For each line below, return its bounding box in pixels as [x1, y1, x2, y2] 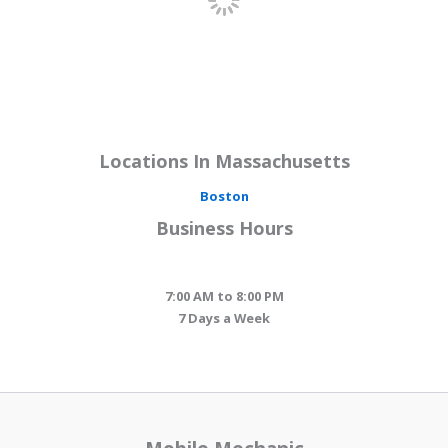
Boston [199, 186, 249, 205]
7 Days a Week [178, 308, 270, 327]
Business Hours [155, 216, 293, 241]
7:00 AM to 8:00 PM [164, 286, 284, 305]
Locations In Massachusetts [98, 149, 350, 174]
